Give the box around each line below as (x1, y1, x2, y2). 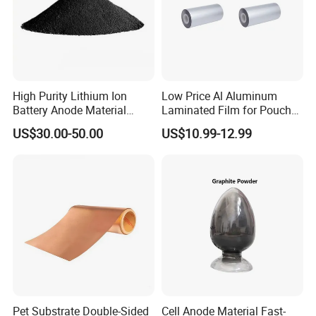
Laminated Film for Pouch (161, 102, 291, 119)
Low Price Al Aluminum (161, 88, 277, 104)
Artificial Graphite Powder (13, 116, 140, 133)
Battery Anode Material (13, 102, 127, 119)
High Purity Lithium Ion (13, 88, 128, 104)
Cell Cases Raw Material (161, 116, 281, 133)
